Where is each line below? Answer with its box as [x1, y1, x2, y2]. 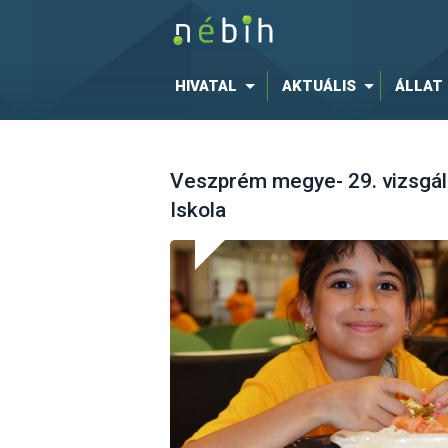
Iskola [169, 198, 226, 223]
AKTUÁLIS [281, 77, 356, 95]
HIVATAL [174, 77, 237, 95]
